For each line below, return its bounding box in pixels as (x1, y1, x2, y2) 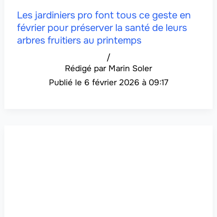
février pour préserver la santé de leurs (16, 21, 187, 34)
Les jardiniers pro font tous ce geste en (16, 9, 191, 21)
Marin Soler (108, 63, 152, 74)
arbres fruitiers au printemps (16, 34, 141, 46)
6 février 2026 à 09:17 (84, 77, 169, 88)
